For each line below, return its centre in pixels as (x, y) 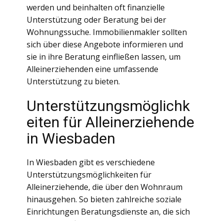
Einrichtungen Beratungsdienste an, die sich (108, 212)
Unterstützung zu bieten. (73, 81)
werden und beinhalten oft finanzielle (96, 7)
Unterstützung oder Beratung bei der (96, 20)
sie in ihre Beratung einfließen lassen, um (104, 57)
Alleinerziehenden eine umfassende (92, 69)
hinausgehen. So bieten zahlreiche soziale (104, 199)
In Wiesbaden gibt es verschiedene (91, 162)
